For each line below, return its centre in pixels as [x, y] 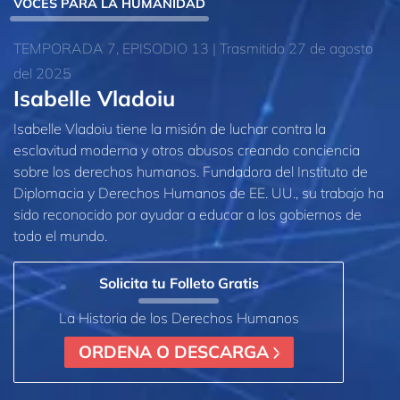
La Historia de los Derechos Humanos [179, 317]
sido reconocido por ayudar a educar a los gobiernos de [187, 214]
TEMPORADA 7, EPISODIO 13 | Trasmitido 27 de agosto [193, 48]
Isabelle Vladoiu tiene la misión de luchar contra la [170, 128]
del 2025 [42, 73]
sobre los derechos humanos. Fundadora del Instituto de [191, 171]
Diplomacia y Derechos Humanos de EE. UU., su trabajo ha [199, 192]
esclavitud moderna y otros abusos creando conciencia [187, 150]
